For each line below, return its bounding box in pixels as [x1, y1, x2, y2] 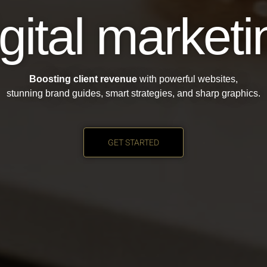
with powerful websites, [137, 73, 238, 84]
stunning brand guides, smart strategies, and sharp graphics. [7, 88, 260, 98]
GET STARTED [108, 137, 159, 147]
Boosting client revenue [29, 73, 137, 84]
